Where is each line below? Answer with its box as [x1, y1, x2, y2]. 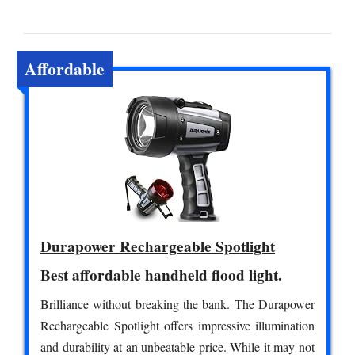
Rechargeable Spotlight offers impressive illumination [40, 316, 315, 334]
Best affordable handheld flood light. [40, 263, 282, 286]
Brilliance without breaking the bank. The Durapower [40, 295, 315, 312]
